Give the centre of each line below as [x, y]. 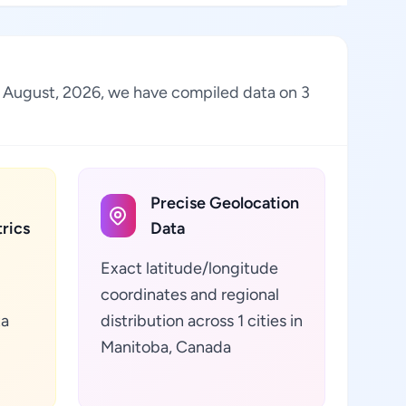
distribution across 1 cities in [201, 321]
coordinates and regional [189, 295]
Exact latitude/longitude [189, 268]
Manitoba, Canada [165, 347]
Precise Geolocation [224, 203]
